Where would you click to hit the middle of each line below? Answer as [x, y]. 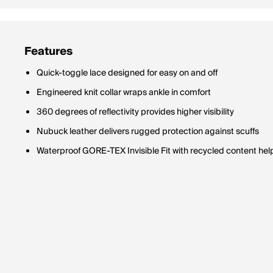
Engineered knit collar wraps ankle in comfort [124, 93]
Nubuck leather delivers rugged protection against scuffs [148, 132]
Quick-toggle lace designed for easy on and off [127, 73]
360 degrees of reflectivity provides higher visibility [135, 112]
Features [48, 51]
